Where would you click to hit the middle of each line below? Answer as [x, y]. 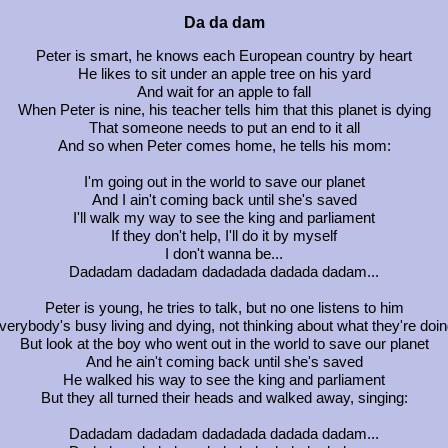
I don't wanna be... [224, 253]
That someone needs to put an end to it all [224, 127]
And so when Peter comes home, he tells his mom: [224, 145]
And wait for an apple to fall [224, 91]
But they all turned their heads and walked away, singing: [224, 397]
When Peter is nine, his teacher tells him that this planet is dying [224, 109]
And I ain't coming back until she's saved [224, 199]
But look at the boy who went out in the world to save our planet [224, 343]
